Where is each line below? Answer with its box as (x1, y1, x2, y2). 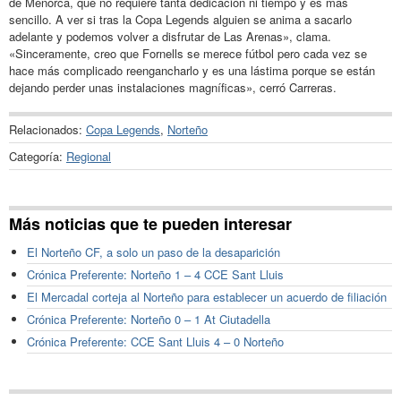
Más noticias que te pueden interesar (9, 212, 292, 236)
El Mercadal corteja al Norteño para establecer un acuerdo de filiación (27, 288, 387, 306)
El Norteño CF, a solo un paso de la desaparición (27, 243, 280, 261)
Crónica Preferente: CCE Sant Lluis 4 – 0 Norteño (27, 333, 284, 351)
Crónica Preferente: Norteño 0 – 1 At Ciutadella (27, 311, 270, 328)
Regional (66, 147, 111, 165)
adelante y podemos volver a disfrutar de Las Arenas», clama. (9, 27, 331, 45)
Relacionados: (9, 120, 86, 138)
